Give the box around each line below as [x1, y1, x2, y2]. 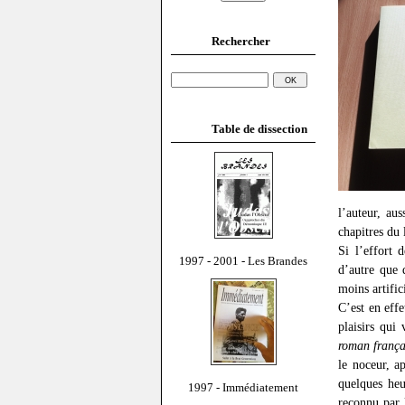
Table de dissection [212, 121, 307, 136]
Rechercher [212, 33, 270, 48]
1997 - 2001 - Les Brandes [179, 253, 307, 268]
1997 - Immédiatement [188, 380, 298, 394]
